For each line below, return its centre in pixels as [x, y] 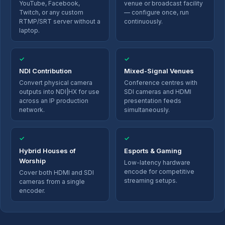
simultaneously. [147, 110]
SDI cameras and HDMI [158, 92]
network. [32, 110]
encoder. [32, 190]
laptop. [29, 30]
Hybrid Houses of [47, 151]
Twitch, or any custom [51, 12]
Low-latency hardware [157, 162]
